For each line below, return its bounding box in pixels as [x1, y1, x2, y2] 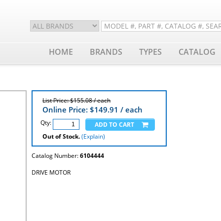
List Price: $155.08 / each [42, 96, 110, 105]
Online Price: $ [42, 105, 94, 114]
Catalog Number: [32, 151, 80, 160]
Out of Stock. [42, 132, 80, 141]
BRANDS [90, 46, 122, 57]
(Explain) [81, 132, 105, 141]
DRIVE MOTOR [32, 168, 71, 177]
